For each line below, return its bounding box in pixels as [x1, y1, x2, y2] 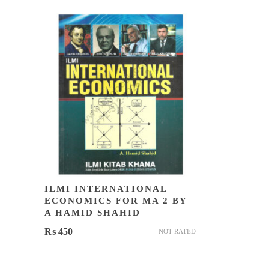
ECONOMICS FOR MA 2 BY [44, 196, 187, 205]
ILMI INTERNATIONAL [44, 184, 167, 193]
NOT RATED [159, 228, 196, 235]
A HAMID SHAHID [44, 208, 141, 217]
